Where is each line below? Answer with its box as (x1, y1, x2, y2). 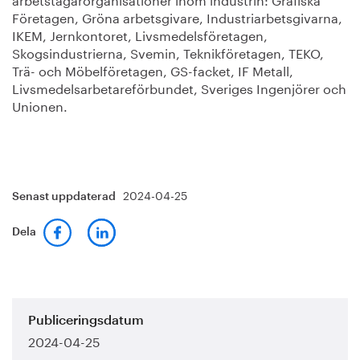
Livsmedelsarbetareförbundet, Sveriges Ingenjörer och (12, 77, 346, 98)
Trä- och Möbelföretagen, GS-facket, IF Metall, (12, 59, 293, 80)
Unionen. (12, 95, 67, 116)
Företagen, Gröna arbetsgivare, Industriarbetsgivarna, (12, 6, 342, 27)
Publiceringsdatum (28, 314, 144, 328)
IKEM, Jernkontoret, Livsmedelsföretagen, (12, 24, 268, 45)
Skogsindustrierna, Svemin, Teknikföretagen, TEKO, (12, 42, 324, 63)
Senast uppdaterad (12, 191, 118, 203)
